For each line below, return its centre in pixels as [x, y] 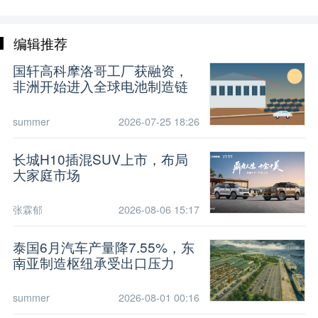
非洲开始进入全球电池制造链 [100, 86]
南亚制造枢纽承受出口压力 [93, 262]
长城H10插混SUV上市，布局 [100, 158]
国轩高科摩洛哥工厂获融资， [100, 70]
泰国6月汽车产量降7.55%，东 [103, 246]
